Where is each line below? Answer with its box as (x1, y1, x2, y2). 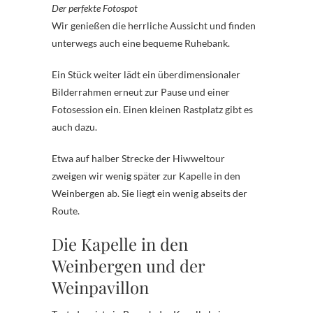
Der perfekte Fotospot (52, 1, 138, 14)
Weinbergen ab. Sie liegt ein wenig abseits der (52, 187, 247, 199)
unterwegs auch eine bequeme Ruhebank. (52, 36, 230, 49)
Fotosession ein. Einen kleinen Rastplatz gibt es (52, 103, 253, 115)
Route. (52, 204, 80, 217)
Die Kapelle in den (52, 232, 188, 255)
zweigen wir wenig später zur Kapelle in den (52, 169, 240, 182)
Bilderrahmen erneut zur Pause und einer (52, 85, 230, 98)
